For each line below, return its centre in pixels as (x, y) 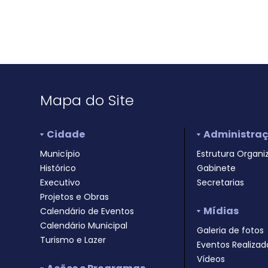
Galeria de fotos (231, 230)
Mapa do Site (87, 100)
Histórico (58, 168)
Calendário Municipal (84, 226)
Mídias (221, 211)
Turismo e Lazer (73, 240)
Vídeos (211, 259)
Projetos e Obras (75, 197)
